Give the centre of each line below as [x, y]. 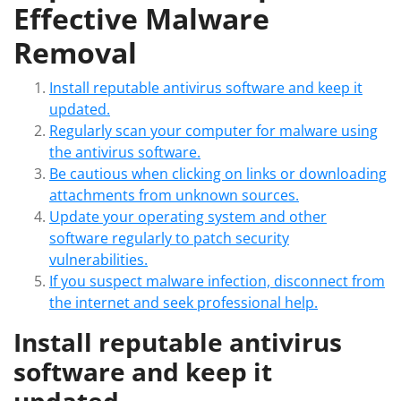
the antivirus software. [125, 152]
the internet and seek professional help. [183, 302]
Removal [75, 52]
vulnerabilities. [98, 259]
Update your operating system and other [188, 216]
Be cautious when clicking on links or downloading [218, 173]
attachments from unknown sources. [174, 195]
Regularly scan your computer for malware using [213, 130]
